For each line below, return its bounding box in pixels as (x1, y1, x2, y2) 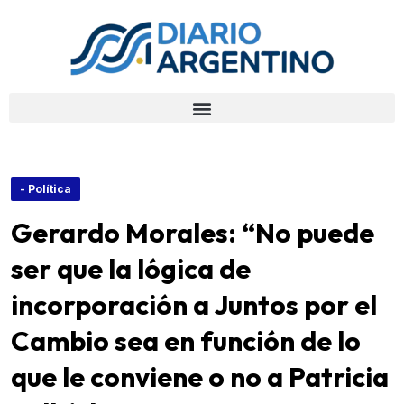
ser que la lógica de (11, 252, 251, 286)
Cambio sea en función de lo (11, 324, 361, 358)
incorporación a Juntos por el (11, 288, 377, 322)
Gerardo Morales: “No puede (11, 216, 374, 250)
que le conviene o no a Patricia (11, 360, 389, 394)
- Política (20, 182, 71, 196)
